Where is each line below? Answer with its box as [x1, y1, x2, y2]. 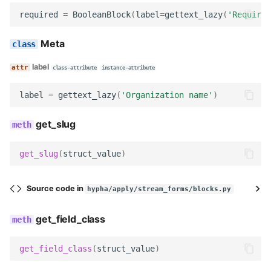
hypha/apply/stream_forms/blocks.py [87, 185, 232, 193]
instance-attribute [101, 65, 155, 71]
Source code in [27, 184, 85, 193]
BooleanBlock [73, 9, 131, 19]
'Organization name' [121, 90, 213, 100]
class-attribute [52, 65, 97, 71]
